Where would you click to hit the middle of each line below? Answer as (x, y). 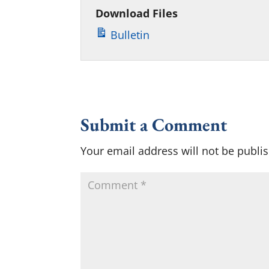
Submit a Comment (154, 125)
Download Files (137, 14)
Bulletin (129, 35)
